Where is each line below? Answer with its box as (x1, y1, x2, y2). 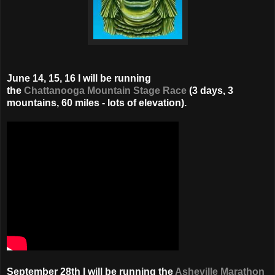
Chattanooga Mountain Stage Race (24, 85, 187, 96)
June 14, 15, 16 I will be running (7, 72, 151, 83)
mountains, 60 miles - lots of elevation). (7, 97, 187, 108)
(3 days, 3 (187, 85, 233, 96)
